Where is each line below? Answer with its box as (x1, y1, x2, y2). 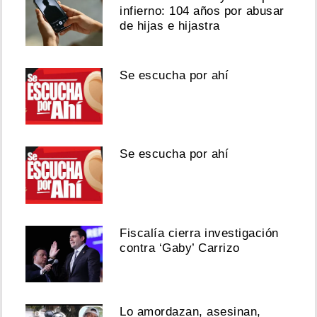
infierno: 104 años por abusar (120, 4, 284, 18)
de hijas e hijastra (120, 19, 220, 33)
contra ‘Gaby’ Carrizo (120, 241, 240, 255)
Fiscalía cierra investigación (120, 226, 279, 240)
